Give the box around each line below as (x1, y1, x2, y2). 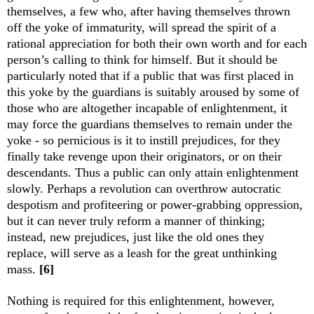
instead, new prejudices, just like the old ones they (7, 230, 264, 245)
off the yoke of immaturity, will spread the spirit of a (7, 20, 276, 35)
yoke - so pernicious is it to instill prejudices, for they (7, 133, 280, 148)
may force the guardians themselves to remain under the (7, 117, 292, 132)
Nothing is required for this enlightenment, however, (7, 294, 275, 308)
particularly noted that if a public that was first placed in (7, 69, 294, 83)
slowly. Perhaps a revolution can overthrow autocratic (7, 182, 281, 196)
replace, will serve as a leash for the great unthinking (7, 246, 277, 261)
